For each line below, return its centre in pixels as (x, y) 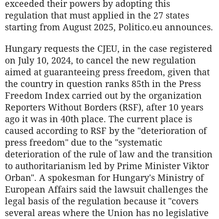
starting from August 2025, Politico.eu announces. (109, 27)
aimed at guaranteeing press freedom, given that (107, 72)
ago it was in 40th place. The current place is (99, 119)
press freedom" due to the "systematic (84, 142)
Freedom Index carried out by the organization (103, 96)
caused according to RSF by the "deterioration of (106, 131)
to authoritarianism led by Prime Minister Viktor (107, 166)
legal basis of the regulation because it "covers (102, 201)
